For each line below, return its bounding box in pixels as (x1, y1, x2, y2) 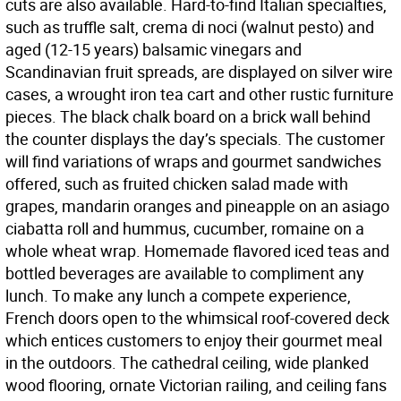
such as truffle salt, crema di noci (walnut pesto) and (5, 16, 374, 38)
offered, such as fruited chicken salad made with (5, 173, 348, 195)
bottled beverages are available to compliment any (5, 262, 364, 285)
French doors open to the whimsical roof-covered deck (5, 307, 389, 329)
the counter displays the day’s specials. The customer (5, 128, 385, 150)
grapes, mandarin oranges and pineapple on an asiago (5, 195, 389, 218)
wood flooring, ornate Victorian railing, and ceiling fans (5, 374, 387, 397)
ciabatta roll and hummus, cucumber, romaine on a (5, 218, 364, 240)
